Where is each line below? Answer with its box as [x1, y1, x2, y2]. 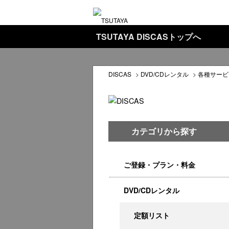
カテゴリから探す [131, 125, 197, 137]
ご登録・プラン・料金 [124, 159, 195, 170]
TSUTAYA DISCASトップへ [96, 31, 201, 42]
